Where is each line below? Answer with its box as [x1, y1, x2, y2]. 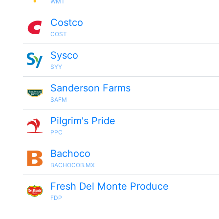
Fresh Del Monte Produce [50, 180, 169, 192]
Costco [50, 17, 83, 28]
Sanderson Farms [50, 82, 131, 94]
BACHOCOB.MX [50, 161, 95, 169]
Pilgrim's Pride [50, 115, 115, 127]
